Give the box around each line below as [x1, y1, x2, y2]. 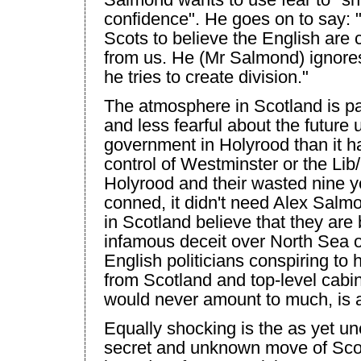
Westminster [180, 153, 278, 174]
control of [104, 153, 180, 174]
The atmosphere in [104, 95, 254, 116]
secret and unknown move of [104, 337, 332, 358]
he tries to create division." [104, 66, 309, 87]
